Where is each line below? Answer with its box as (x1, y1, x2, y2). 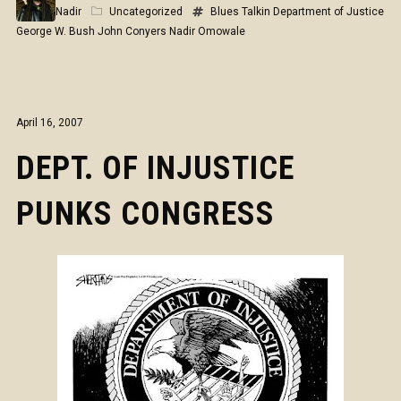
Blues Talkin (209, 5, 270, 18)
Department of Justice (272, 5, 384, 18)
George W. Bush (15, 25, 95, 38)
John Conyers (97, 25, 166, 38)
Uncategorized (108, 5, 183, 18)
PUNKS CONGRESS (15, 195, 275, 233)
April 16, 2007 (15, 116, 83, 129)
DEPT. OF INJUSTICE (15, 149, 294, 187)
